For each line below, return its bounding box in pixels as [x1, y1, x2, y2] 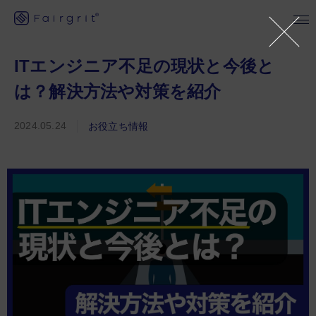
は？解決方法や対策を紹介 [14, 82, 221, 101]
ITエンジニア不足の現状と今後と [14, 56, 275, 75]
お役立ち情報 [88, 120, 149, 132]
